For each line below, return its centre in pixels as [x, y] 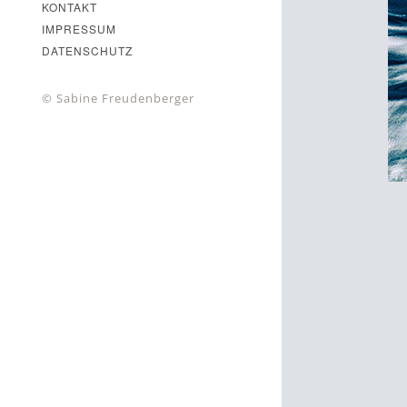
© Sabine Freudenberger [118, 98]
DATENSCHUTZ [87, 50]
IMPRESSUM [79, 29]
